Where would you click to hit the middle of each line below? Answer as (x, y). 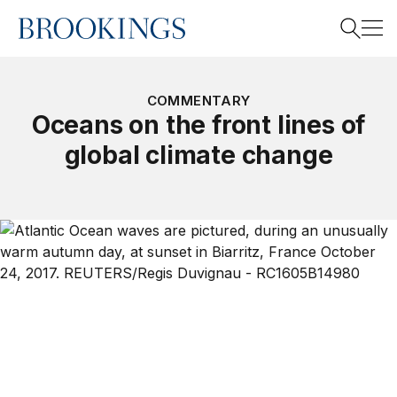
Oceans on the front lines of (198, 125)
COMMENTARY (198, 101)
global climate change (198, 155)
